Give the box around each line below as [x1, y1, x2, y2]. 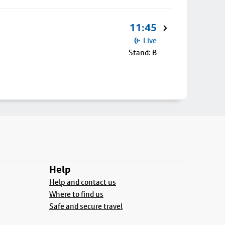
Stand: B [129, 48, 157, 57]
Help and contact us [49, 177, 116, 187]
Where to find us [49, 189, 103, 199]
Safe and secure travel [49, 201, 123, 211]
